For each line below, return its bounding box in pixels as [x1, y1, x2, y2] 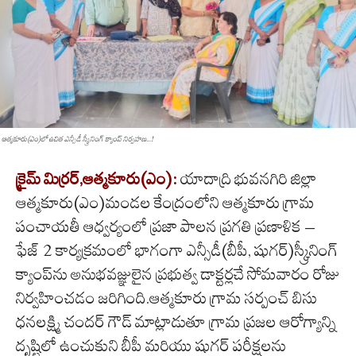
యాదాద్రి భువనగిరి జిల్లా [180, 169, 316, 189]
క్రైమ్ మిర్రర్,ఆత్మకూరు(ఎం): [16, 169, 180, 189]
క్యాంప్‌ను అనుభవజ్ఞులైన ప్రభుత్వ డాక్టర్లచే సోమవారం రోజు [16, 265, 340, 284]
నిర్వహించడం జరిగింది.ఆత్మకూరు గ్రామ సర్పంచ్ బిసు [16, 288, 317, 308]
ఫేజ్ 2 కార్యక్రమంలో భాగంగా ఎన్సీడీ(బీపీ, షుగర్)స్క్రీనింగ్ [16, 241, 338, 261]
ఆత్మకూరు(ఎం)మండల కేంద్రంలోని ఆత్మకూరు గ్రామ [16, 193, 315, 213]
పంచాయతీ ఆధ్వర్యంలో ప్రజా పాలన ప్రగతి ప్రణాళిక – [16, 217, 315, 237]
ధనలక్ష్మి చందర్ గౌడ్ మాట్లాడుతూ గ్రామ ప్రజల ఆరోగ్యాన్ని [16, 312, 336, 332]
